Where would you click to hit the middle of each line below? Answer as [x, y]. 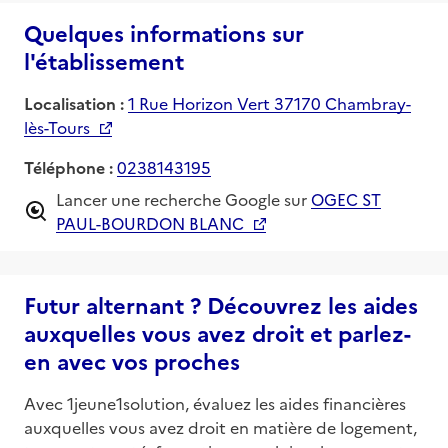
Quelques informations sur [164, 32]
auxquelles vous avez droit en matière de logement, [220, 426]
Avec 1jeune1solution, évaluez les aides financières [215, 402]
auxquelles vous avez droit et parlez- [217, 332]
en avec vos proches [132, 360]
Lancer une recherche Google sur [181, 198]
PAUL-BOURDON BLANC [150, 222]
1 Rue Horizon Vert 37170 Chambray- [269, 102]
